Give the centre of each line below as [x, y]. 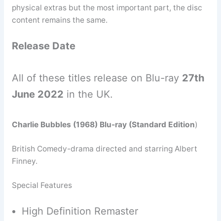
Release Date [43, 46]
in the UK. [88, 94]
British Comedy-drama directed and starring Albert [104, 148]
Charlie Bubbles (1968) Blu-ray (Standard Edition [103, 125]
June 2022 [37, 94]
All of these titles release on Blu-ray [97, 78]
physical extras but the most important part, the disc [107, 7]
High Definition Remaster [80, 211]
